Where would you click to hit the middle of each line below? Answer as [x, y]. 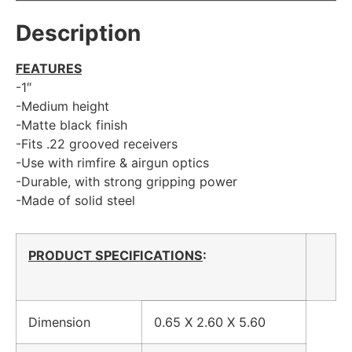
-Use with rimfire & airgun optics [112, 163]
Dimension [67, 323]
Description [78, 33]
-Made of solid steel [75, 201]
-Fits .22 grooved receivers [97, 144]
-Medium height [62, 106]
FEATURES [49, 69]
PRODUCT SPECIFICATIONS [115, 256]
